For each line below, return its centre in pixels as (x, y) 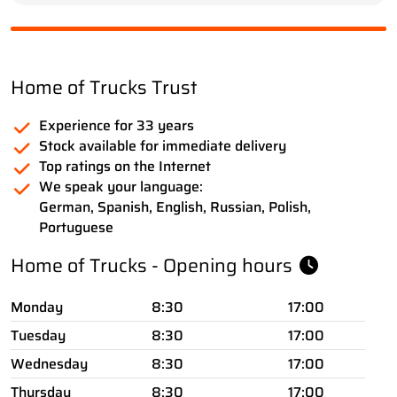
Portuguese (76, 228)
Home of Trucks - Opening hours (154, 266)
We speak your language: (123, 187)
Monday (37, 307)
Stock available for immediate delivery (163, 146)
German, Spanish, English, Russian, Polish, (175, 207)
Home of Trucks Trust (104, 88)
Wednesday (49, 364)
